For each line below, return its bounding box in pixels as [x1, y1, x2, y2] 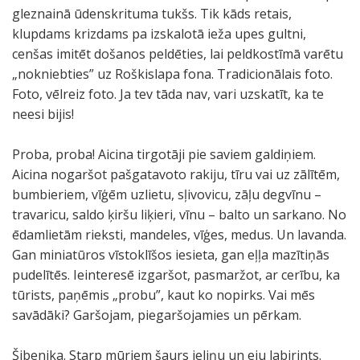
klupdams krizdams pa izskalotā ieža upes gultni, [12, 25, 306, 43]
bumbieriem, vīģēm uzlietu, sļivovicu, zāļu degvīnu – [12, 186, 321, 203]
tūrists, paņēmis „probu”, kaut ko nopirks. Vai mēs [12, 286, 315, 304]
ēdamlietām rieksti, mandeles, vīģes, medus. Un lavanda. [12, 226, 346, 243]
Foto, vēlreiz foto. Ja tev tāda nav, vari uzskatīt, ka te [12, 85, 324, 103]
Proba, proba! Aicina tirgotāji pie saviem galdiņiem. [12, 145, 316, 163]
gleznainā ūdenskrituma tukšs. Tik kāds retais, [12, 5, 292, 22]
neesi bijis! [12, 105, 74, 123]
